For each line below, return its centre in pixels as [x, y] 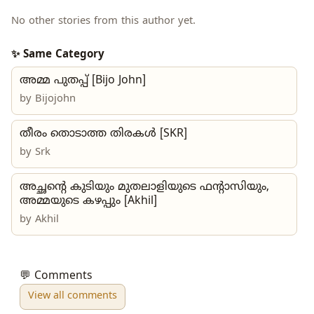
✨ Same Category [58, 55]
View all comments [73, 297]
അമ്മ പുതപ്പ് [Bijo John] [83, 80]
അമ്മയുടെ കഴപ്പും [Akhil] [88, 201]
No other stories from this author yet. [103, 22]
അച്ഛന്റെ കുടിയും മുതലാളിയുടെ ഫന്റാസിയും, [144, 187]
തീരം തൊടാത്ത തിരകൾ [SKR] [103, 134]
